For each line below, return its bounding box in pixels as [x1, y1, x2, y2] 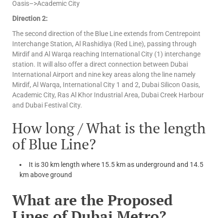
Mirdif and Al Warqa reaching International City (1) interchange [12, 50, 200, 58]
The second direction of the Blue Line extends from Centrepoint [12, 30, 200, 38]
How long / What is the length [12, 118, 206, 138]
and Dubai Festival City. [12, 101, 82, 109]
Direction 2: [12, 15, 48, 23]
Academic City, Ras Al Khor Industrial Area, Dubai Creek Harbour [12, 91, 204, 99]
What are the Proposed [12, 190, 173, 210]
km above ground [19, 171, 72, 179]
